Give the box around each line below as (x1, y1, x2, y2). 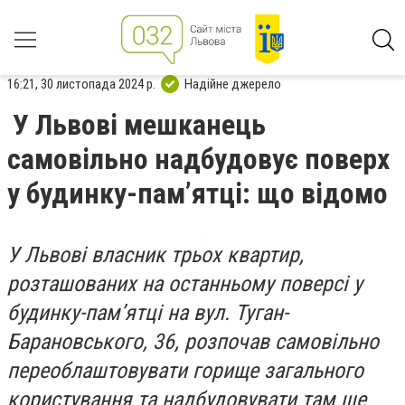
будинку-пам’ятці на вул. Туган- (7, 300, 288, 325)
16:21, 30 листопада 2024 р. (7, 75, 155, 92)
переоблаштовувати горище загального (7, 358, 363, 383)
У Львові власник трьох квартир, (7, 242, 304, 268)
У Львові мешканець (13, 108, 266, 142)
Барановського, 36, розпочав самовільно (7, 329, 379, 354)
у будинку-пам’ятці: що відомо (7, 176, 388, 211)
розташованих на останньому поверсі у (7, 271, 363, 297)
